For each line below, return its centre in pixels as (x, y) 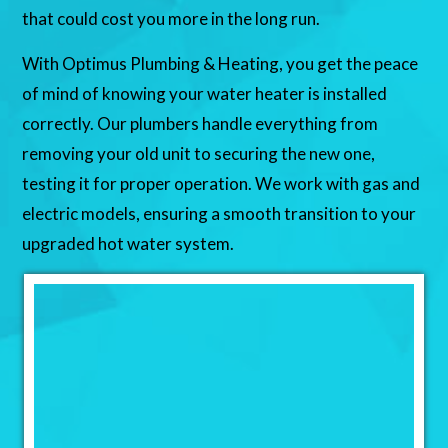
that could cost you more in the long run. (171, 19)
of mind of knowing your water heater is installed (205, 94)
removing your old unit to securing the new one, (199, 154)
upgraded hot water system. (128, 244)
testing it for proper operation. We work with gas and (221, 184)
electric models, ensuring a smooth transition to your (219, 214)
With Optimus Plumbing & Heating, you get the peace (220, 64)
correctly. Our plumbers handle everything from (200, 124)
